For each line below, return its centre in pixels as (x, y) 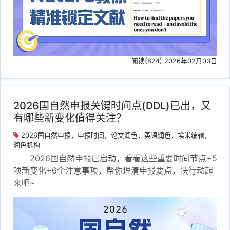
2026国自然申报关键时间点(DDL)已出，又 (112, 106)
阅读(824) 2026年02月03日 (174, 61)
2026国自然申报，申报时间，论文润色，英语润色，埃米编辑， (115, 135)
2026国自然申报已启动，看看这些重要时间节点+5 (123, 158)
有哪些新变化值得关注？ (70, 118)
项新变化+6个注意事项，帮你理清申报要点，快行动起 (113, 170)
